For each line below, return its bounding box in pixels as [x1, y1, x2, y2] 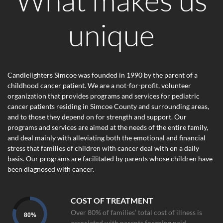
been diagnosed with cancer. [7, 165, 94, 174]
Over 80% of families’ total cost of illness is [71, 208, 203, 217]
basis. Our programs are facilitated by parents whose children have [7, 154, 213, 163]
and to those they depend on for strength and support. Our [7, 112, 187, 121]
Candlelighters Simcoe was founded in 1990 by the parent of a [7, 71, 198, 80]
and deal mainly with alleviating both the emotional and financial [7, 133, 206, 142]
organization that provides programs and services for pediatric [7, 92, 200, 101]
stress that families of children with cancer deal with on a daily [7, 144, 199, 153]
